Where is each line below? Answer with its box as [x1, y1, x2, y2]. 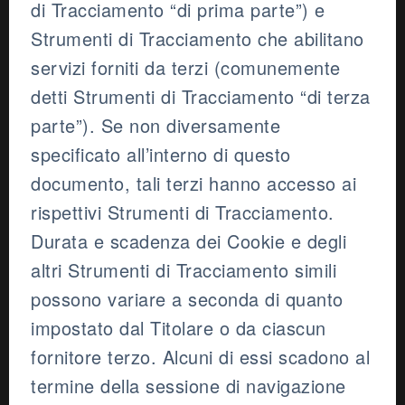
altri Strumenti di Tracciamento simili [31, 257, 336, 284]
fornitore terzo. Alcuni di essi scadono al [31, 344, 370, 371]
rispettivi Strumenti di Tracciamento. [31, 199, 334, 226]
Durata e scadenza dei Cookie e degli [31, 228, 346, 255]
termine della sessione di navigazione [31, 372, 346, 400]
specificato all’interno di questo [31, 141, 291, 168]
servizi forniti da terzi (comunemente [31, 54, 341, 81]
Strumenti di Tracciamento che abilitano [31, 25, 364, 52]
